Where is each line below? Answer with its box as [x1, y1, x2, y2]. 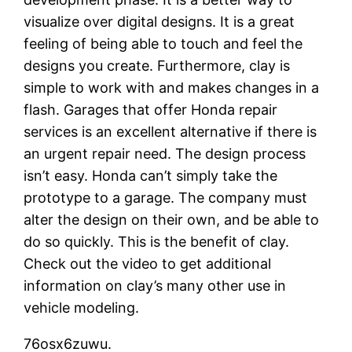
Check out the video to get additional [24, 255, 272, 272]
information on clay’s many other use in [24, 277, 287, 294]
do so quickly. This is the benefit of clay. [24, 233, 290, 250]
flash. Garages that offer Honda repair [24, 101, 278, 118]
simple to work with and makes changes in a [24, 79, 320, 96]
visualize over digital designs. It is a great [24, 13, 295, 30]
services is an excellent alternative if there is [24, 123, 317, 140]
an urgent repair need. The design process [24, 145, 306, 162]
